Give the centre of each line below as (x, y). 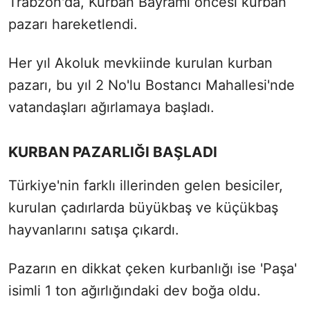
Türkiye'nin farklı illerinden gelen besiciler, (146, 185)
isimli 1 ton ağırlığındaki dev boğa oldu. (135, 290)
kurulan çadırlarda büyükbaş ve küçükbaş (143, 207)
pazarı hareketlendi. (73, 24)
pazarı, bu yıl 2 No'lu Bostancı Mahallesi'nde (152, 85)
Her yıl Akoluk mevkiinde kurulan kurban (140, 63)
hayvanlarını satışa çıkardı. (94, 229)
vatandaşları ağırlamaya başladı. (111, 107)
